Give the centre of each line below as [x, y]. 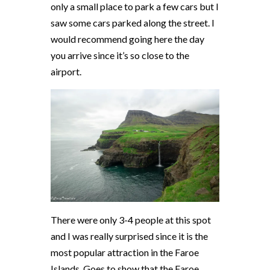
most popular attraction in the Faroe [125, 252]
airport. [67, 72]
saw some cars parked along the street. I [133, 23]
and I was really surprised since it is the [129, 236]
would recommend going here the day [127, 39]
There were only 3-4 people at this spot [131, 219]
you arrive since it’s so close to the [120, 55]
